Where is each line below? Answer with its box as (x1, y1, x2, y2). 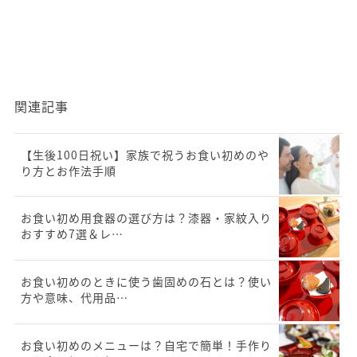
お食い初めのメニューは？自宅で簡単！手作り (21, 337, 272, 354)
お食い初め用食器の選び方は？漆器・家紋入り (21, 210, 272, 226)
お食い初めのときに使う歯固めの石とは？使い (21, 273, 272, 290)
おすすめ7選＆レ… (21, 226, 124, 242)
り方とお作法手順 (21, 163, 116, 179)
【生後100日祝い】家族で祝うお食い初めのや (21, 147, 269, 163)
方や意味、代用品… (21, 289, 128, 306)
